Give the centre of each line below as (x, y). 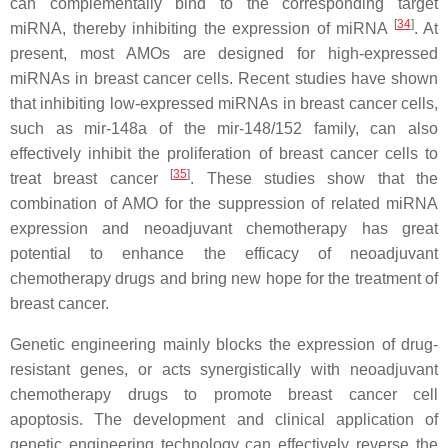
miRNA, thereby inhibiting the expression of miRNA (202, 28)
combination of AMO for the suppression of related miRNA (224, 203)
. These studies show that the (314, 178)
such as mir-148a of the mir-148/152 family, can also (224, 128)
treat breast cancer (90, 178)
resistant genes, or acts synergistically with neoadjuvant (224, 369)
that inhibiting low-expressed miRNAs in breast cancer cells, (224, 103)
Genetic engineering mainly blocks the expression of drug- (224, 344)
